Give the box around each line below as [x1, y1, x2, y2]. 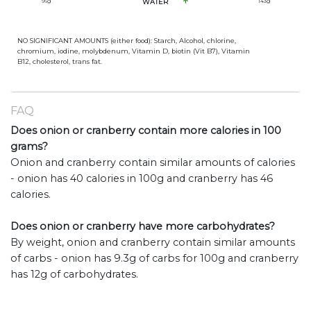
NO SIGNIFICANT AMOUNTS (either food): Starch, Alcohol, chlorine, [17, 36, 236, 44]
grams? [10, 140, 48, 153]
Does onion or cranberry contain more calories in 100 [10, 124, 281, 137]
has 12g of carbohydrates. [10, 267, 138, 280]
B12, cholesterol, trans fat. [17, 57, 102, 65]
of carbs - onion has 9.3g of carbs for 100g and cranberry [10, 251, 299, 264]
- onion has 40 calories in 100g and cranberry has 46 [10, 171, 273, 185]
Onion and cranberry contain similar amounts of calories [10, 155, 295, 169]
